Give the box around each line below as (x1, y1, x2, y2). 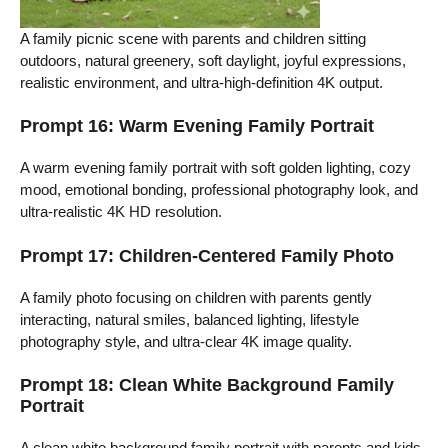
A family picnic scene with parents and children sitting (20, 29, 366, 47)
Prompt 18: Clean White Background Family (20, 375, 394, 396)
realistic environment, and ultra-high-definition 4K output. (20, 73, 383, 91)
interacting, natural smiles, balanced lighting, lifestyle (20, 310, 359, 328)
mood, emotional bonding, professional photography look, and (20, 181, 418, 199)
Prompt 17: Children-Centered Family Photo (20, 245, 394, 266)
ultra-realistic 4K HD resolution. (20, 203, 222, 221)
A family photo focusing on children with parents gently (20, 288, 372, 306)
